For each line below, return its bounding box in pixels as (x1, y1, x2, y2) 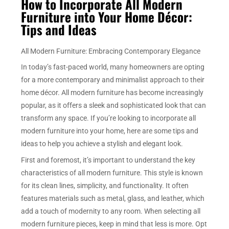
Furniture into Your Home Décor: (21, 7, 193, 27)
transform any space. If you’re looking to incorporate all (21, 114, 196, 123)
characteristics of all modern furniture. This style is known (21, 169, 203, 177)
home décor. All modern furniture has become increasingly (21, 88, 204, 97)
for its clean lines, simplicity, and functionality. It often (21, 181, 189, 190)
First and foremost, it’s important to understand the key (21, 156, 196, 165)
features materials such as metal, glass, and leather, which (21, 194, 205, 203)
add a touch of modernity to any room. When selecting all (21, 207, 201, 216)
